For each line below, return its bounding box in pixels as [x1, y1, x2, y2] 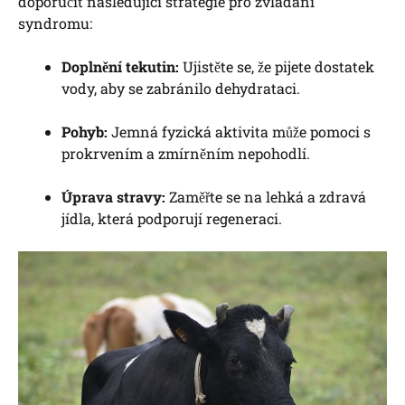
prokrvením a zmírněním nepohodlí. [61, 143, 310, 163]
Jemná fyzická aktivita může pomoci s [108, 121, 371, 141]
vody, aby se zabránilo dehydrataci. [61, 78, 300, 98]
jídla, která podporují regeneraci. [61, 208, 282, 228]
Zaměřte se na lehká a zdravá [165, 186, 366, 206]
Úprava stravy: [61, 186, 165, 206]
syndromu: [18, 13, 92, 33]
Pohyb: [61, 121, 108, 141]
